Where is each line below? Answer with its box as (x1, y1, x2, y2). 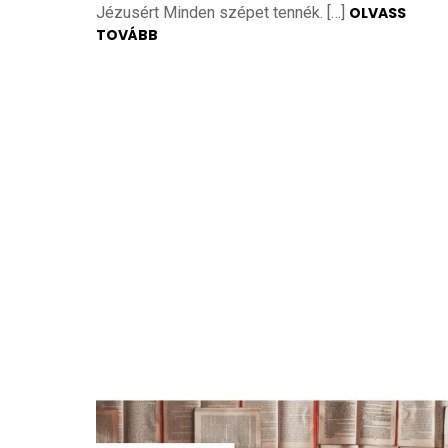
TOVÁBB (96, 24, 158, 45)
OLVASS (349, 2, 406, 23)
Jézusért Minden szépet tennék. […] (96, 2, 349, 22)
